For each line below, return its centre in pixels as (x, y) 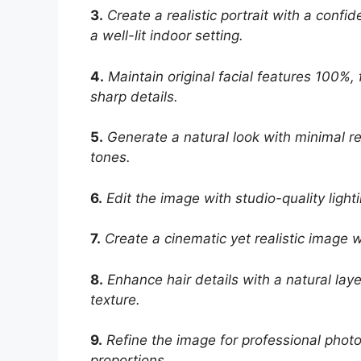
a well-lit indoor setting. (167, 36)
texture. (115, 299)
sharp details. (134, 96)
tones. (110, 158)
